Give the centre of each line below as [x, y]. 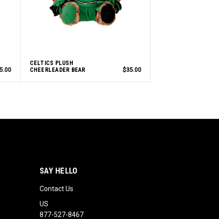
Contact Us [57, 188]
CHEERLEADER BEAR [57, 70]
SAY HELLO [59, 170]
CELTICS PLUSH [51, 63]
